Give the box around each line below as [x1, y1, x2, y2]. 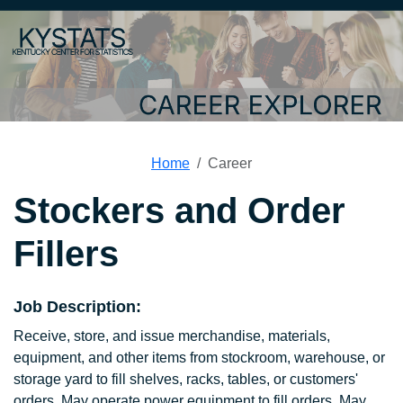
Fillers [13, 234, 119, 274]
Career [208, 156, 252, 172]
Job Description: [13, 298, 141, 317]
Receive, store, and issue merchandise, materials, [13, 328, 330, 345]
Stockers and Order [13, 191, 345, 231]
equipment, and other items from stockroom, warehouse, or [13, 350, 385, 366]
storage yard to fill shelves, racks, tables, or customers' [13, 372, 358, 388]
